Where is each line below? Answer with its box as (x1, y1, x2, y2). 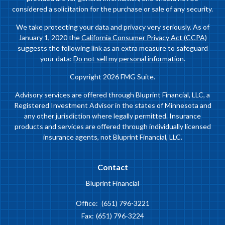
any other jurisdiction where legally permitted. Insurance (24, 111, 201, 120)
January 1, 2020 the (18, 33, 81, 42)
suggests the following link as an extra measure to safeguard (17, 44, 208, 52)
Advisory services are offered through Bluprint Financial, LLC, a (15, 90, 210, 99)
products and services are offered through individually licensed (14, 122, 211, 131)
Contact (97, 162, 128, 172)
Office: (75, 199, 99, 207)
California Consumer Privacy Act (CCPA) (81, 33, 207, 42)
